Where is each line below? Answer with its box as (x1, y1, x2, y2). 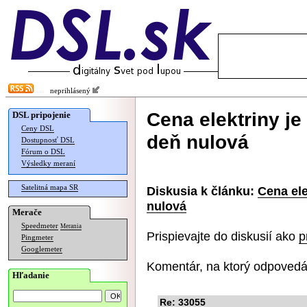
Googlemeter (21, 245, 62, 253)
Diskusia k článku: (147, 184, 254, 198)
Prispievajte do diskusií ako (147, 229, 299, 243)
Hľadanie (12, 270, 49, 280)
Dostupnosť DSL (21, 136, 75, 144)
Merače (12, 207, 42, 217)
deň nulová (147, 131, 249, 153)
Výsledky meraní (21, 160, 75, 167)
